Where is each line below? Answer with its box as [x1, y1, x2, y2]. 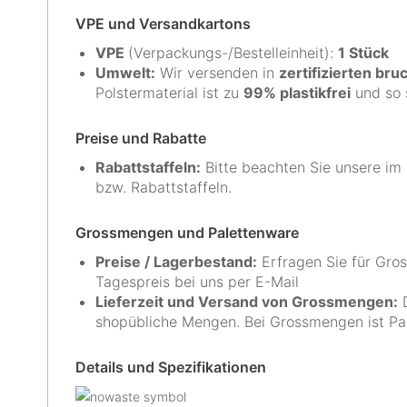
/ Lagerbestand [141, 253, 253, 271]
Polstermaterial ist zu [95, 84, 243, 102]
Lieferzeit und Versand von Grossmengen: [95, 293, 398, 311]
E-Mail [255, 273, 299, 291]
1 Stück [338, 44, 389, 62]
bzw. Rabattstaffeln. [95, 178, 232, 196]
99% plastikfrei [243, 84, 351, 102]
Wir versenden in [155, 64, 279, 82]
